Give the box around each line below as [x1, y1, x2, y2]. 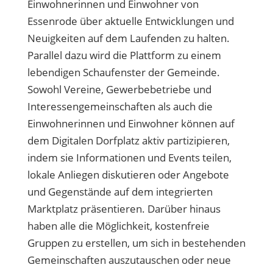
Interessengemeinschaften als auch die [27, 99, 213, 113]
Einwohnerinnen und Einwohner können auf [27, 116, 235, 130]
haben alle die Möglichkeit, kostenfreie [27, 219, 210, 233]
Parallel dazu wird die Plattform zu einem [27, 48, 221, 62]
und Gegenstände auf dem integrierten [27, 185, 213, 199]
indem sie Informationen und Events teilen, [27, 151, 232, 165]
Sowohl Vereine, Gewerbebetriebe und [27, 82, 211, 96]
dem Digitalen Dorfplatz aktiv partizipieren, [27, 133, 230, 147]
